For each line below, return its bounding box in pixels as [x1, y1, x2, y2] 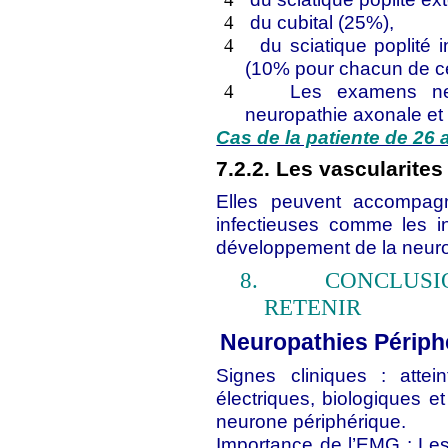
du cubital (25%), [250, 11, 395, 33]
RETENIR [264, 294, 362, 320]
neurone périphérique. [216, 410, 407, 432]
